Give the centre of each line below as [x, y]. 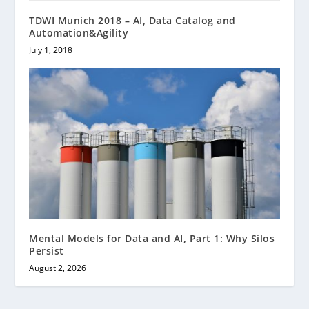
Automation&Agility [79, 33]
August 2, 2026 [58, 268]
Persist [47, 250]
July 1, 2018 [51, 50]
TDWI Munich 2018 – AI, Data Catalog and [132, 21]
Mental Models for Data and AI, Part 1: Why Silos [152, 238]
